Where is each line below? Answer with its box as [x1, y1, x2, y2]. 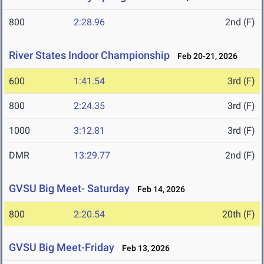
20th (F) [222, 209, 255, 220]
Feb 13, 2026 [117, 243, 170, 253]
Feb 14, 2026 [132, 184, 185, 194]
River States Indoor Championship [9, 49, 170, 62]
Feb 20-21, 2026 [172, 51, 237, 61]
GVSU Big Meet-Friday [9, 241, 114, 254]
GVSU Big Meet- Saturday [9, 182, 130, 195]
